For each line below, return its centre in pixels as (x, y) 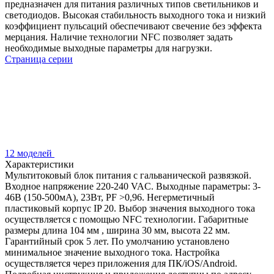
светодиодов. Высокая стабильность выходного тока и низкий (135, 15)
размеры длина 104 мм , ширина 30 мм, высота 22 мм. (117, 230)
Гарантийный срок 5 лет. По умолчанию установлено (117, 241)
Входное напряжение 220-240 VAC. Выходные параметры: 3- (133, 186)
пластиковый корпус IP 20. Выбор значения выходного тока (130, 208)
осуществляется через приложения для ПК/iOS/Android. (121, 263)
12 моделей (30, 153)
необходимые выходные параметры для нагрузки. (109, 48)
